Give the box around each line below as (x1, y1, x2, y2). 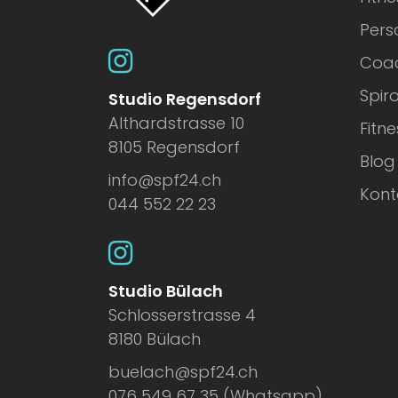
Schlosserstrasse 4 (108, 304, 256, 326)
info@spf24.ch (108, 169, 221, 191)
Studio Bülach (108, 280, 223, 302)
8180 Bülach (108, 328, 201, 350)
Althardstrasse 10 (108, 112, 244, 134)
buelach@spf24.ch (108, 361, 258, 383)
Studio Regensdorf (108, 88, 261, 110)
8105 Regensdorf (108, 136, 240, 158)
